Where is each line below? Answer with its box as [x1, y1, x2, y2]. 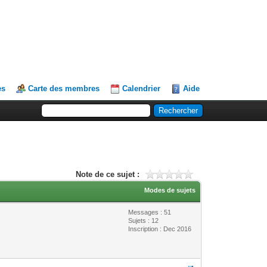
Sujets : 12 [128, 216, 159, 224]
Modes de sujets [144, 186, 196, 194]
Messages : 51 [128, 208, 172, 216]
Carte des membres [28, 84, 100, 93]
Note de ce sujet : [75, 169, 139, 179]
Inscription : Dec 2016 [128, 225, 192, 232]
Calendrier [122, 84, 161, 93]
